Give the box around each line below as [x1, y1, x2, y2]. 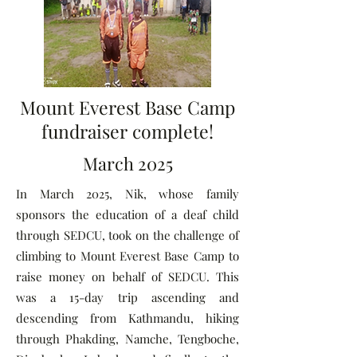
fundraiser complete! [41, 119, 214, 143]
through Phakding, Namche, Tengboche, [16, 331, 239, 347]
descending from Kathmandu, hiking [16, 310, 239, 326]
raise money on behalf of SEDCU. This [16, 269, 239, 284]
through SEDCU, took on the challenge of [16, 227, 239, 243]
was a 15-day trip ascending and [16, 289, 239, 305]
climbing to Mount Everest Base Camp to [16, 248, 239, 264]
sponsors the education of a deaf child [16, 206, 239, 222]
